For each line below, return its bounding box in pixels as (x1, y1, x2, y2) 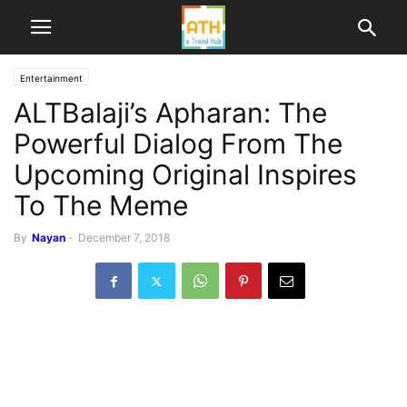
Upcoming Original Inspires (14, 158, 357, 191)
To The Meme (14, 189, 188, 222)
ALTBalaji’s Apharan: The (14, 96, 327, 129)
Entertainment (20, 73, 83, 84)
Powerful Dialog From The (14, 127, 342, 160)
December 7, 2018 (78, 231, 170, 244)
